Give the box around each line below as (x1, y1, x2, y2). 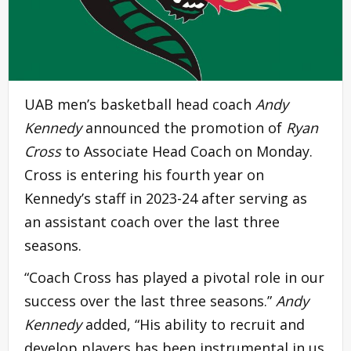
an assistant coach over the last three (24, 212, 280, 231)
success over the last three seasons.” (24, 291, 276, 310)
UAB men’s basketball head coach (24, 94, 255, 114)
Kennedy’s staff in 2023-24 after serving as (24, 188, 307, 208)
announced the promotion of (81, 118, 286, 137)
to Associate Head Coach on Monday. (61, 141, 313, 161)
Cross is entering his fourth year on (24, 165, 264, 184)
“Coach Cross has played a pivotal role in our (24, 267, 324, 287)
